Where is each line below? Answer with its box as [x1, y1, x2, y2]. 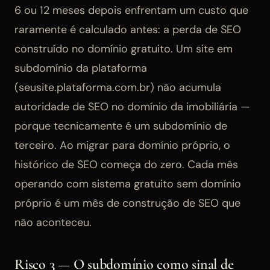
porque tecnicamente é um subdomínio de [14, 118, 227, 133]
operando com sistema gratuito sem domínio [14, 176, 241, 191]
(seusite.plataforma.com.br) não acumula [14, 80, 221, 95]
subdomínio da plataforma [14, 60, 147, 75]
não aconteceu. [14, 215, 92, 230]
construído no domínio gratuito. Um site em [14, 41, 233, 56]
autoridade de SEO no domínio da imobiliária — [14, 99, 250, 114]
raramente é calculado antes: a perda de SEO [14, 22, 241, 37]
